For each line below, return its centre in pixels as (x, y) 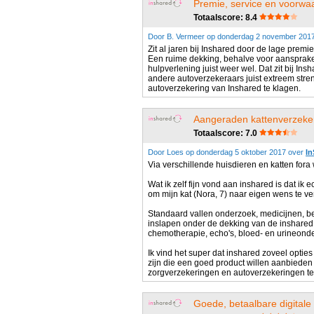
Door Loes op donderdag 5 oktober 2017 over (227, 152)
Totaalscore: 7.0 (225, 133)
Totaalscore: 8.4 (225, 18)
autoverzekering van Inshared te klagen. (224, 88)
